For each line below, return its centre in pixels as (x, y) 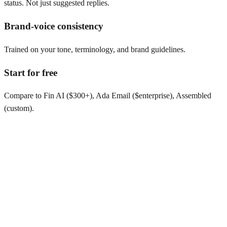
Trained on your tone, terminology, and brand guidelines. (95, 49)
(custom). (19, 108)
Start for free (31, 72)
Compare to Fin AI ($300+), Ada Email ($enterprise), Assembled (108, 96)
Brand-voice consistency (54, 26)
